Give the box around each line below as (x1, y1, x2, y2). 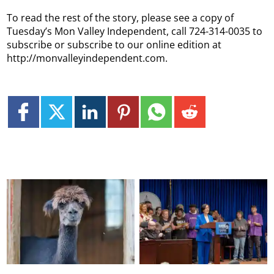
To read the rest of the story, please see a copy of (7, 10, 234, 24)
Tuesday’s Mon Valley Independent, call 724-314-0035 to (7, 24, 263, 38)
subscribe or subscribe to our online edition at (7, 37, 222, 51)
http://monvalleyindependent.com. (7, 51, 168, 65)
